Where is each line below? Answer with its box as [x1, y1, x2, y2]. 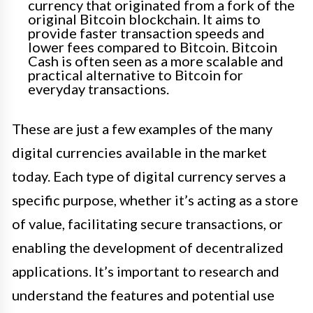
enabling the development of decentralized [12, 239, 284, 256]
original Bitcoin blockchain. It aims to [28, 10, 261, 28]
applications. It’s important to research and [12, 263, 279, 280]
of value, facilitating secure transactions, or [12, 215, 283, 233]
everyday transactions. [28, 80, 169, 98]
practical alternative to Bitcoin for [28, 66, 243, 84]
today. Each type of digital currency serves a [12, 168, 286, 185]
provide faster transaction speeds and [28, 24, 265, 42]
